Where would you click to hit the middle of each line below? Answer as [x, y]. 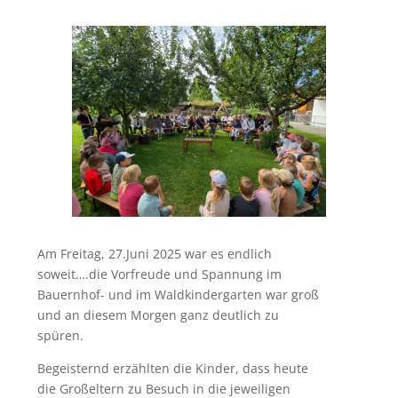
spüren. [60, 336]
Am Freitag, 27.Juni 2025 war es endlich [154, 254]
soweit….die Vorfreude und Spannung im [159, 275]
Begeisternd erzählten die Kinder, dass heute [172, 369]
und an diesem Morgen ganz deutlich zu [158, 315]
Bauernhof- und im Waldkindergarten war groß [178, 295]
